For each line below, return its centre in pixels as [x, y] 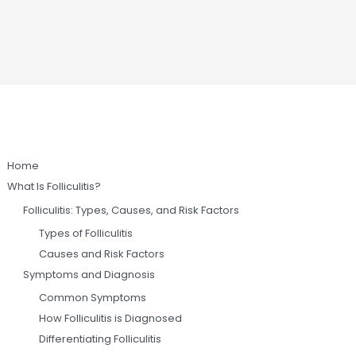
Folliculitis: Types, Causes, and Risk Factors [132, 210]
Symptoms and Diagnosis [89, 274]
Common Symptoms [93, 298]
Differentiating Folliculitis [101, 339]
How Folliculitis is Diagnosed [111, 319]
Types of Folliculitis [86, 233]
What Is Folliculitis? [54, 187]
